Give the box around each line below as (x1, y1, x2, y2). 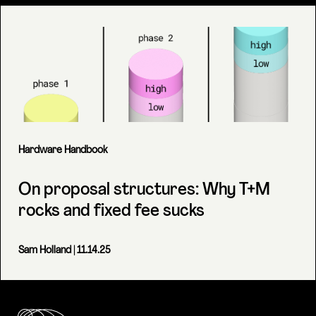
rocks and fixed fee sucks (18, 203, 205, 220)
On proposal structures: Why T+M (18, 182, 270, 199)
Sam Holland (18, 245, 71, 256)
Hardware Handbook (18, 145, 107, 156)
